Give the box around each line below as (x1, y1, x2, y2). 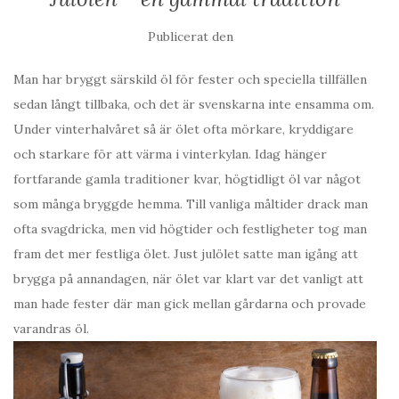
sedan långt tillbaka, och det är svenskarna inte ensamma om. (13, 96, 374, 113)
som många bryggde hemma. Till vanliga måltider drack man (13, 196, 368, 213)
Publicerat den (148, 28, 233, 45)
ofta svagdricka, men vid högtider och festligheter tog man (13, 221, 367, 238)
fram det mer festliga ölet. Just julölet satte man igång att (13, 246, 358, 263)
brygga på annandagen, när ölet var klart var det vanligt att (13, 271, 363, 288)
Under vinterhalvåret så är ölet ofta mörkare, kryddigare (13, 121, 354, 138)
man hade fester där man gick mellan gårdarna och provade (13, 296, 366, 313)
